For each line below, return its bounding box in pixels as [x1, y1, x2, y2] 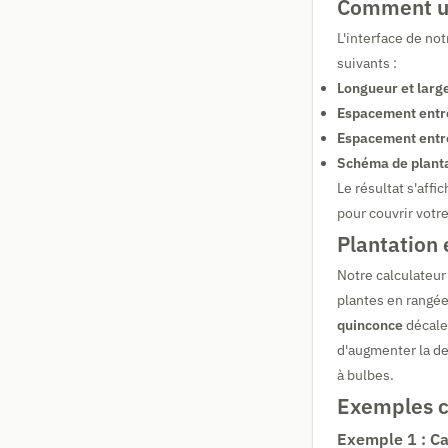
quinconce [337, 316, 403, 334]
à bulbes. [337, 366, 394, 384]
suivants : [337, 54, 397, 72]
